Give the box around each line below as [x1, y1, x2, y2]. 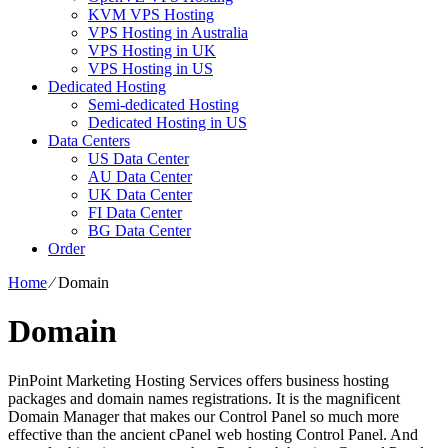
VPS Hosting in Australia [88, 23, 248, 41]
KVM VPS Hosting [88, 5, 214, 23]
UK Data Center [88, 185, 192, 203]
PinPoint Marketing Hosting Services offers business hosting [8, 371, 389, 389]
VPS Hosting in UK [88, 41, 216, 59]
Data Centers [48, 131, 130, 149]
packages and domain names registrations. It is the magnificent [8, 389, 400, 407]
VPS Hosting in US [88, 59, 213, 77]
